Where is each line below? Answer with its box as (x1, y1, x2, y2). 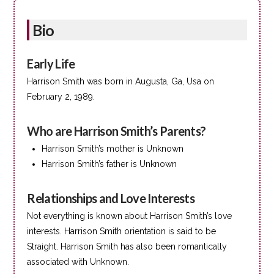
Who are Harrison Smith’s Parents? (27, 123, 206, 138)
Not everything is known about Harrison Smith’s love (27, 210, 232, 221)
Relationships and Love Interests (27, 190, 195, 206)
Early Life (27, 56, 75, 71)
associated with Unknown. (27, 256, 130, 267)
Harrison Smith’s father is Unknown (41, 158, 177, 169)
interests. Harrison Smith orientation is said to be (27, 226, 217, 236)
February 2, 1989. (27, 91, 95, 102)
